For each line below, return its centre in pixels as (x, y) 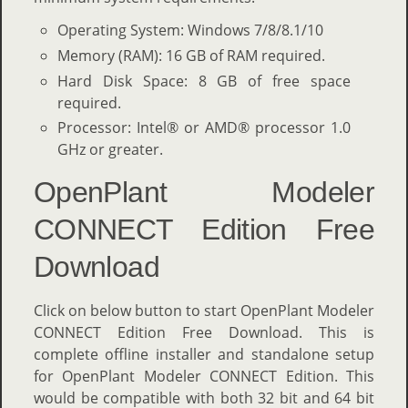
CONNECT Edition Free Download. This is (204, 333)
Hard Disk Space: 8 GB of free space (204, 81)
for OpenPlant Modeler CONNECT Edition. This (204, 377)
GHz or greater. (110, 150)
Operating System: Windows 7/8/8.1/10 (190, 30)
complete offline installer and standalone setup (204, 355)
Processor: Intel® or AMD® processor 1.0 (204, 128)
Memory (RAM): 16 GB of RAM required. (191, 55)
